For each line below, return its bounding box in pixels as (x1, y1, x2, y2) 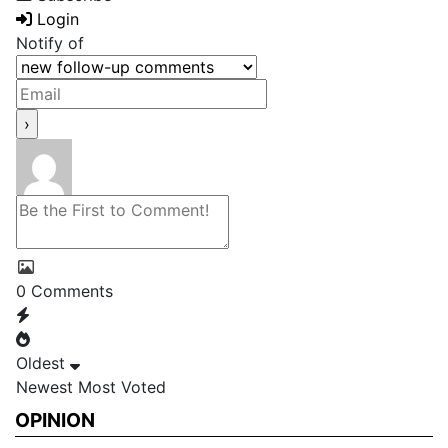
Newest (16, 376, 73, 397)
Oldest (16, 352, 65, 373)
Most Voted (78, 376, 166, 397)
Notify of (16, 32, 84, 53)
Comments (26, 280, 113, 301)
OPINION (15, 407, 95, 432)
